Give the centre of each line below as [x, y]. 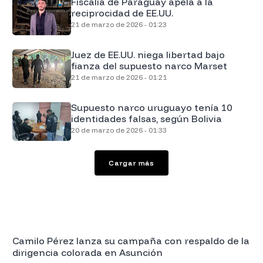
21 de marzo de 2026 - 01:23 [119, 24]
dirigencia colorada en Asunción [87, 252]
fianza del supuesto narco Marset [149, 65]
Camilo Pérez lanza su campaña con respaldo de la [131, 240]
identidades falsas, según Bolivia [146, 118]
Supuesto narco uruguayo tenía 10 [151, 107]
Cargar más [131, 163]
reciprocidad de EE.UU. [122, 13]
